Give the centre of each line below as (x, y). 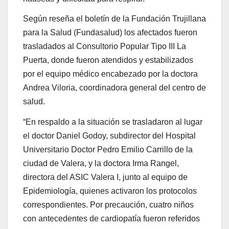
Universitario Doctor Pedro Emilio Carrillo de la (108, 150)
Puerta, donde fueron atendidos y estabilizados (108, 60)
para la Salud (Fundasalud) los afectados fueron (110, 33)
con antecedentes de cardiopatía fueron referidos (111, 219)
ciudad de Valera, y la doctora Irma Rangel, (101, 164)
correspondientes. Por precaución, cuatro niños (108, 205)
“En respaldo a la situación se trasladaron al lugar (113, 122)
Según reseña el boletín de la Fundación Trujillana (114, 19)
